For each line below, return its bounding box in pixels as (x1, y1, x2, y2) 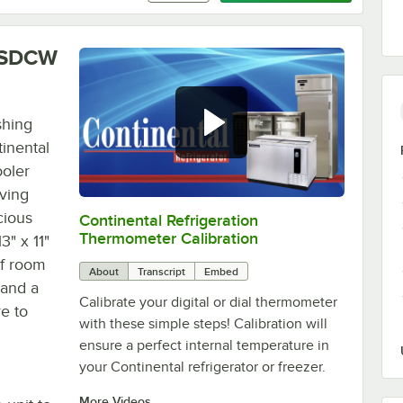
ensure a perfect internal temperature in (78, 336, 329, 354)
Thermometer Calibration (78, 228, 258, 247)
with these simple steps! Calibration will (78, 315, 327, 332)
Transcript (137, 264, 185, 278)
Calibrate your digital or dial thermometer (78, 293, 337, 310)
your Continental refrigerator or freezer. (78, 358, 326, 375)
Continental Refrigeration (78, 210, 258, 229)
